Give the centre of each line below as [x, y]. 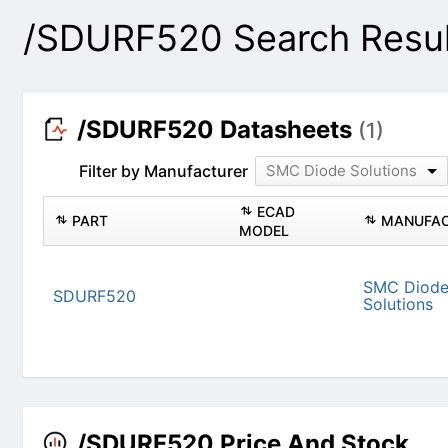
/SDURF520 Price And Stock [246, 427]
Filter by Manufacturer [167, 171]
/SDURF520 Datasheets [221, 130]
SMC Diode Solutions [345, 171]
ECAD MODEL [339, 221]
